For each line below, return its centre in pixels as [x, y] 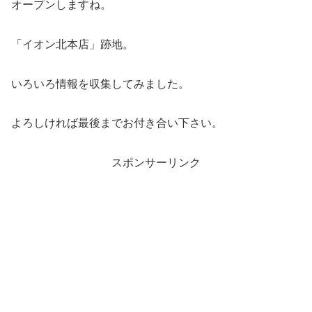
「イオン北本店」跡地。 [72, 44]
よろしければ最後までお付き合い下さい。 [117, 123]
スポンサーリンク [156, 163]
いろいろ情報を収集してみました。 [100, 84]
